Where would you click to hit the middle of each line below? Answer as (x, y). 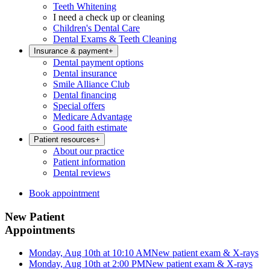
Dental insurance (85, 73)
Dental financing (85, 95)
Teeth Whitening (85, 6)
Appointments (40, 230)
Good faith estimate (90, 127)
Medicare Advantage (93, 117)
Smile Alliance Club (91, 84)
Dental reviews (82, 173)
